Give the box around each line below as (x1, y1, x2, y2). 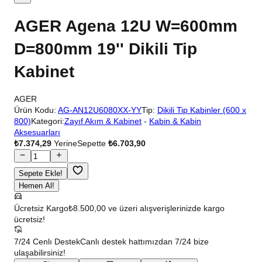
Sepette (77, 139, 108, 149)
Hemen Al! (19, 181, 54, 190)
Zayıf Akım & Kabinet (64, 116, 142, 126)
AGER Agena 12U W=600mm (14, 16, 237, 35)
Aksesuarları (14, 127, 60, 137)
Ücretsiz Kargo (14, 203, 68, 213)
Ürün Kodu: (14, 105, 56, 115)
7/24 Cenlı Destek (14, 236, 80, 246)
